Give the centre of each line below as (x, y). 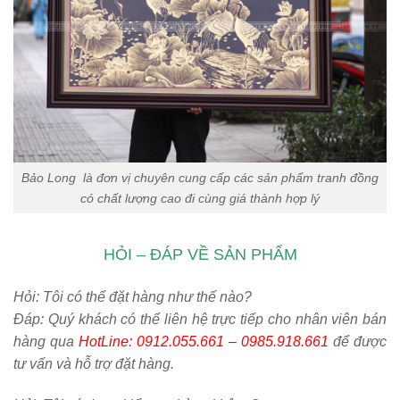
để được (360, 342)
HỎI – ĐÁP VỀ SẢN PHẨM (200, 255)
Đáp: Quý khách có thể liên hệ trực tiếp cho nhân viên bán (200, 320)
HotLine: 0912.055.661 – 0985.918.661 (204, 342)
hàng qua (46, 342)
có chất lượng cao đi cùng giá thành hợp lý (200, 198)
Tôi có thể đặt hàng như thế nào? (146, 297)
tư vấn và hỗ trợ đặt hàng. (94, 364)
